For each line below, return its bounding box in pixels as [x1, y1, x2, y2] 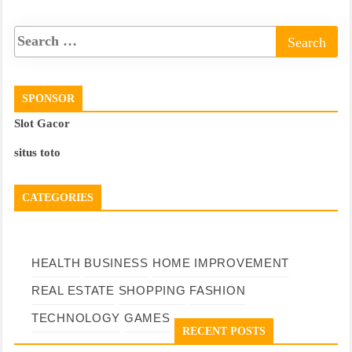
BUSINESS [84, 255, 148, 269]
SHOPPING [118, 283, 186, 297]
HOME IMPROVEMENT [152, 255, 290, 269]
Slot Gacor [14, 116, 70, 130]
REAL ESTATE [31, 283, 115, 297]
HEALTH [31, 255, 81, 269]
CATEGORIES [22, 191, 93, 203]
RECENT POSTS [181, 324, 266, 337]
